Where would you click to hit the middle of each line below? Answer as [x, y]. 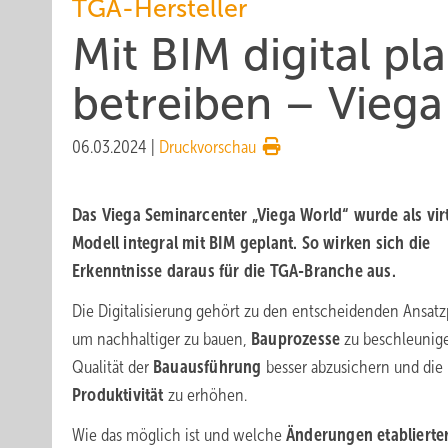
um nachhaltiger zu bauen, [161, 339]
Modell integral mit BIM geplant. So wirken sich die [251, 243]
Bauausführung [209, 367]
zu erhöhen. [207, 395]
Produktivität [120, 395]
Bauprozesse [298, 339]
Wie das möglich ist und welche [179, 435]
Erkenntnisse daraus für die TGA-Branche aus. [234, 271]
